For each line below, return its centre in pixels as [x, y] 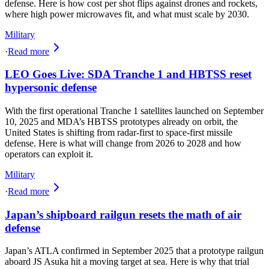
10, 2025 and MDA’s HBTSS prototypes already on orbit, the [121, 122]
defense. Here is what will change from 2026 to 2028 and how [123, 144]
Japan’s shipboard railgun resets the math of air [123, 214]
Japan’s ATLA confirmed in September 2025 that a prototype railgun [134, 251]
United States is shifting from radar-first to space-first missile [119, 133]
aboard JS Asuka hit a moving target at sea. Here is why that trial [127, 262]
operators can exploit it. [49, 154]
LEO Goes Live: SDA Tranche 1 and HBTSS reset [128, 74]
